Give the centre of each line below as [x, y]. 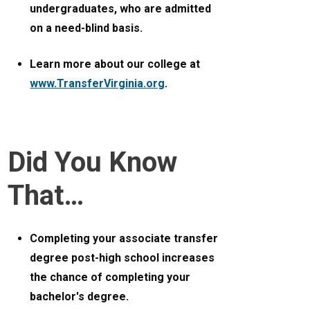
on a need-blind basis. [86, 28]
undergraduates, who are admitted [121, 9]
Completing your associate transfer [124, 239]
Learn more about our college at [115, 64]
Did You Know [93, 163]
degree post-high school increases [122, 258]
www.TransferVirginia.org [98, 84]
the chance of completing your [110, 277]
